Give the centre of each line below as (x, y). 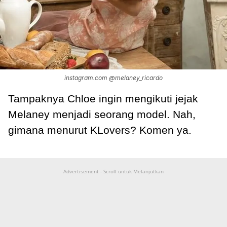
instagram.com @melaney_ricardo (113, 78)
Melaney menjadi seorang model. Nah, (102, 115)
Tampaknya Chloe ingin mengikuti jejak (103, 99)
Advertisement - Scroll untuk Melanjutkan (113, 172)
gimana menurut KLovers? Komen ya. (100, 130)
